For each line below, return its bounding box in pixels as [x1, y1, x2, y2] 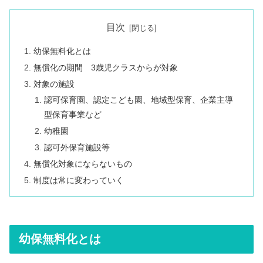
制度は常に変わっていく [33, 175, 124, 185]
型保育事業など [43, 110, 102, 120]
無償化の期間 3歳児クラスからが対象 [33, 62, 178, 72]
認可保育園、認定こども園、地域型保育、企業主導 [43, 95, 233, 105]
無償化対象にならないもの [33, 159, 133, 169]
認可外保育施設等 [43, 143, 110, 153]
